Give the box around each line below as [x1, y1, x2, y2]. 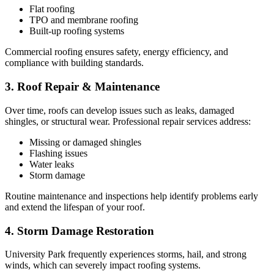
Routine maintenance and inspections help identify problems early [5, 190, 258, 201]
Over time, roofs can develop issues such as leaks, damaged [5, 105, 234, 116]
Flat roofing [29, 4, 75, 15]
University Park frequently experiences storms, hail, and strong [5, 249, 246, 260]
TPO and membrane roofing [29, 15, 138, 26]
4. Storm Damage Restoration [5, 224, 154, 237]
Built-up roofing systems [29, 26, 124, 37]
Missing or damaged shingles [29, 136, 141, 147]
